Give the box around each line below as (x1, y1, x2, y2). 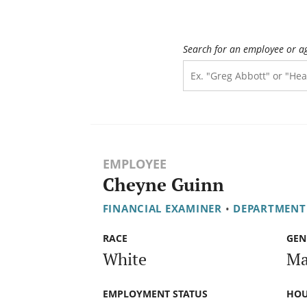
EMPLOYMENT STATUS (102, 286, 208, 300)
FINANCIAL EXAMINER (102, 201, 222, 216)
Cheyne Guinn (102, 173, 224, 197)
